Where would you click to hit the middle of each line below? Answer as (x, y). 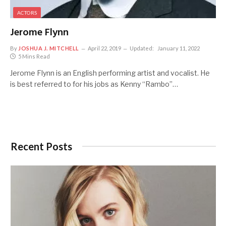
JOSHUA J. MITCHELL (49, 48)
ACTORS (27, 12)
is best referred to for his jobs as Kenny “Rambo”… (94, 84)
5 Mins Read (34, 56)
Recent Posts (41, 146)
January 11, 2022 (178, 48)
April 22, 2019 (104, 48)
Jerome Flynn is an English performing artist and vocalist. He (110, 73)
